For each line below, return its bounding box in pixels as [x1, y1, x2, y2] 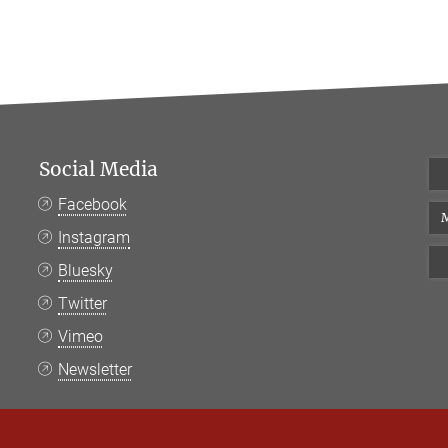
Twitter [58, 294, 108, 313]
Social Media [39, 157, 158, 181]
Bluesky [58, 261, 114, 280]
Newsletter [58, 360, 133, 379]
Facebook [58, 195, 128, 214]
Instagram [58, 228, 131, 247]
